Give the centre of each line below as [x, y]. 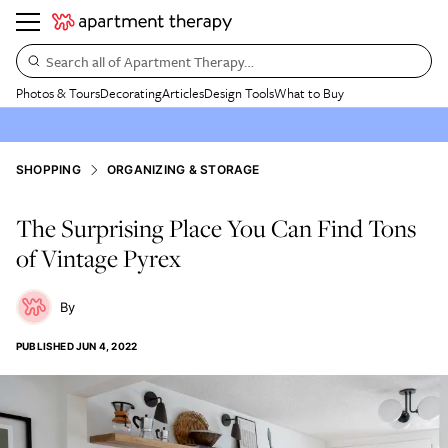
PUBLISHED [45, 346]
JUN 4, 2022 [107, 346]
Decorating [131, 93]
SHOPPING [48, 169]
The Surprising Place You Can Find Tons [216, 228]
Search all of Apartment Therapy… [150, 61]
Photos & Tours [58, 93]
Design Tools [239, 93]
